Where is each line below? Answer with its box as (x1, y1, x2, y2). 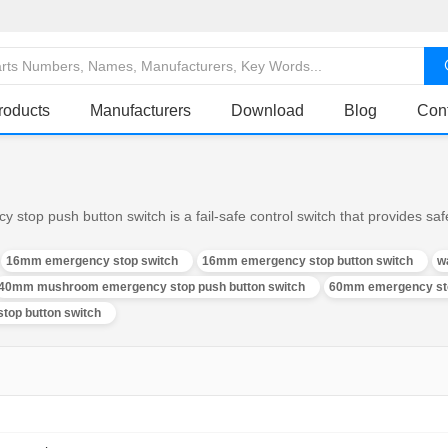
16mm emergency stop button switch (202, 254, 413, 268)
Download (231, 102, 304, 120)
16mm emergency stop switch (6, 254, 178, 268)
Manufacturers (90, 102, 191, 120)
